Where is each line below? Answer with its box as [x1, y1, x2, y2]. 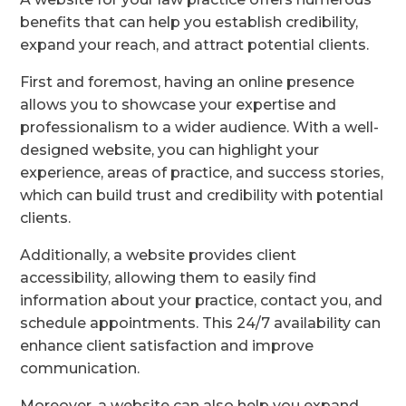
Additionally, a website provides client [20, 246, 297, 265]
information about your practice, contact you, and [20, 292, 383, 310]
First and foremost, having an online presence [20, 73, 355, 92]
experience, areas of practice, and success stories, [20, 164, 384, 182]
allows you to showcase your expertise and [20, 96, 337, 114]
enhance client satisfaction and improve [20, 337, 314, 355]
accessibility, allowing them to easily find [20, 269, 317, 287]
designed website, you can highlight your [20, 141, 320, 159]
